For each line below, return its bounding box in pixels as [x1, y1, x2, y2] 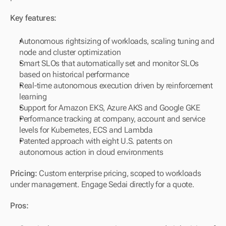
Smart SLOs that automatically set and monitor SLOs [19, 59, 199, 69]
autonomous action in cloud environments [19, 147, 163, 157]
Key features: [10, 13, 57, 23]
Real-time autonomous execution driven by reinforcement [19, 81, 213, 91]
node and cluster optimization [19, 47, 121, 58]
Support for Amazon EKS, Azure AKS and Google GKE [19, 103, 200, 113]
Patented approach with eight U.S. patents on [19, 136, 173, 146]
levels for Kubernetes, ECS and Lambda [19, 125, 153, 135]
